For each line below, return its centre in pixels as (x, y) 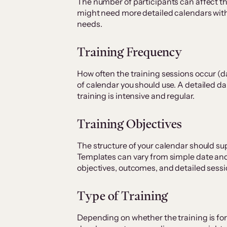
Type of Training (123, 196)
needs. (90, 24)
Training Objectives (130, 124)
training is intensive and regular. (136, 96)
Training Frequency (130, 52)
